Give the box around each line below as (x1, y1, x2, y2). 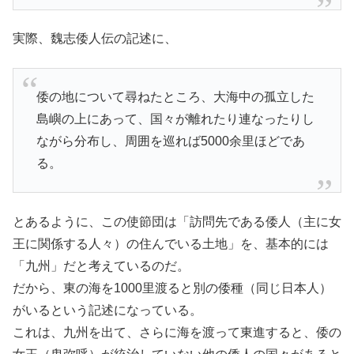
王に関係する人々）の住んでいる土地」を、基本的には (13, 236, 329, 250)
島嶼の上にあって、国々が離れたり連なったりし (36, 111, 314, 126)
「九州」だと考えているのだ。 (13, 258, 190, 273)
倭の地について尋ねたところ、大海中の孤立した (36, 89, 314, 104)
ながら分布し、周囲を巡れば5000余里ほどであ (36, 134, 305, 148)
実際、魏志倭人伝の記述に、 (13, 32, 177, 46)
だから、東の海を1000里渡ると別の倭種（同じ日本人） (13, 281, 332, 295)
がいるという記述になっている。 (13, 303, 202, 317)
